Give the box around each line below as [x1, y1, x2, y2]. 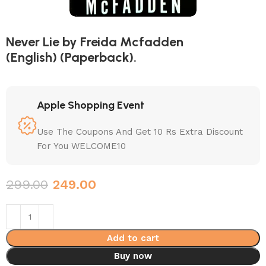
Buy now [114, 250, 152, 261]
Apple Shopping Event [37, 98, 145, 112]
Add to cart [107, 232, 159, 243]
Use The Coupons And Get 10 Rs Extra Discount [37, 126, 243, 137]
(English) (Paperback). [6, 49, 137, 65]
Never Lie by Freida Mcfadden [6, 33, 184, 50]
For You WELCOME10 [37, 140, 126, 151]
